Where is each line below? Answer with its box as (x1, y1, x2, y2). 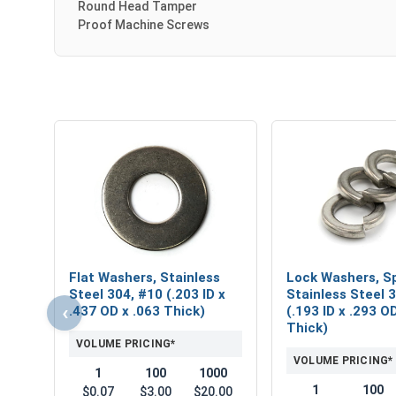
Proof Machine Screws (78, 17, 209, 32)
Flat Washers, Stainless (69, 269, 220, 286)
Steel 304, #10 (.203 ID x (69, 286, 225, 302)
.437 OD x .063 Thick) (69, 302, 205, 319)
